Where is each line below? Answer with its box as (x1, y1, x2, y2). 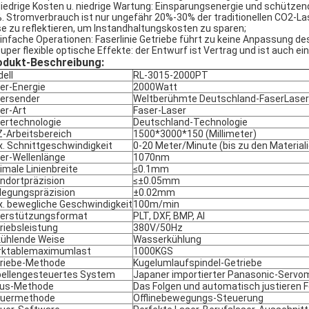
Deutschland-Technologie (133, 117, 248, 128)
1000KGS (133, 246, 173, 257)
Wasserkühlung (133, 234, 201, 245)
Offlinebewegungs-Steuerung (133, 292, 263, 303)
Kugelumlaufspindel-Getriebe (133, 257, 262, 268)
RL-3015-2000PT (133, 70, 208, 81)
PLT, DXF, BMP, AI (133, 210, 205, 221)
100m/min (133, 199, 179, 210)
